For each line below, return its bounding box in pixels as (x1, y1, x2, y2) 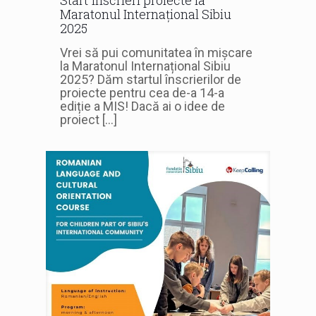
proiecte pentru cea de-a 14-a (60, 85, 224, 100)
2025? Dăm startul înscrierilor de (60, 71, 241, 87)
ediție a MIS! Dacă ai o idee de (60, 98, 225, 114)
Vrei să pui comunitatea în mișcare (60, 44, 253, 60)
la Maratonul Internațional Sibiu (60, 58, 231, 73)
